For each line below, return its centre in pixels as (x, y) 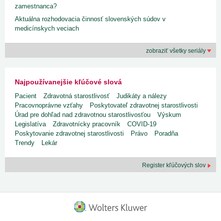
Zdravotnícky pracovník (87, 124)
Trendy (25, 143)
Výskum (169, 115)
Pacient (26, 96)
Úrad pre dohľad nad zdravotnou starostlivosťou (83, 115)
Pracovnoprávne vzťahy (49, 106)
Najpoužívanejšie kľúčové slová (68, 82)
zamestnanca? (36, 6)
